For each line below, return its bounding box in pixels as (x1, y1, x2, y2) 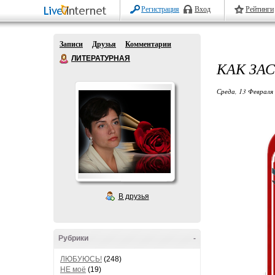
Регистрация (141, 5, 179, 14)
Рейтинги (246, 5, 274, 14)
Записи (60, 40, 83, 48)
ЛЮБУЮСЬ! (60, 255, 102, 263)
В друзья (118, 192, 149, 201)
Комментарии (125, 40, 171, 48)
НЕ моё (60, 265, 86, 274)
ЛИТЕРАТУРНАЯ (71, 54, 130, 63)
